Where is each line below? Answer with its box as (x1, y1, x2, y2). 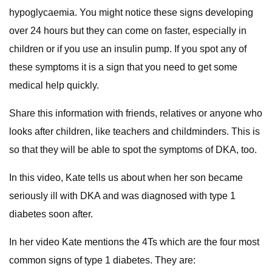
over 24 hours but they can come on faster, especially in (9, 25, 246, 36)
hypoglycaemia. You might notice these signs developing (9, 7, 253, 18)
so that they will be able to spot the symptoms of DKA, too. (9, 144, 259, 155)
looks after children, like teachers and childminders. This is (9, 126, 260, 137)
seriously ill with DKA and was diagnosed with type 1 (9, 191, 236, 201)
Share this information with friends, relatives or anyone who (9, 108, 262, 118)
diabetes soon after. (9, 209, 95, 219)
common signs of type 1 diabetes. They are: (9, 255, 197, 265)
